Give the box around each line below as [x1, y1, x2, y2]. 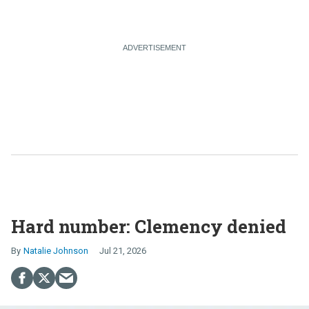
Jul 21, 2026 [99, 246, 146, 257]
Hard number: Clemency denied [11, 215, 286, 239]
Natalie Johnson [23, 246, 88, 257]
